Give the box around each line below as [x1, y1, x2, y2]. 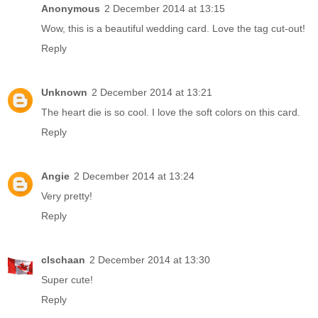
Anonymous [41, 3, 100, 15]
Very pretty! [41, 190, 92, 202]
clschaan [41, 254, 85, 266]
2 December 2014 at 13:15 [104, 3, 225, 15]
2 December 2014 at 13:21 [92, 87, 212, 99]
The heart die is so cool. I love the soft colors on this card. [41, 106, 300, 119]
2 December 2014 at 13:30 [89, 254, 210, 266]
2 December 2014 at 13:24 [74, 170, 194, 182]
